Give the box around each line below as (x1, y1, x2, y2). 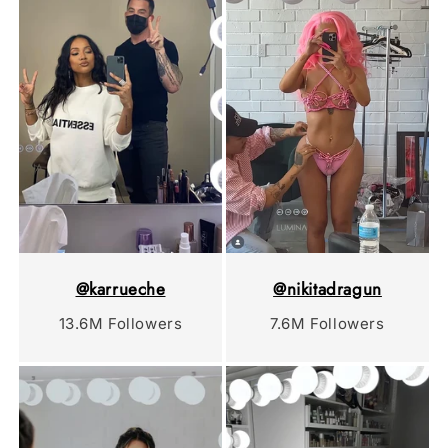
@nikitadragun (273, 276, 382, 301)
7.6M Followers (270, 313, 385, 333)
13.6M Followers (58, 313, 183, 333)
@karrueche (75, 276, 166, 301)
